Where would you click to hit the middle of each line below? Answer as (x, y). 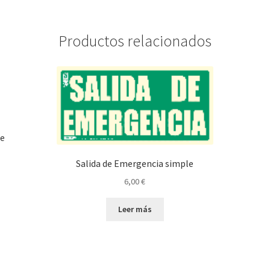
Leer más (135, 209)
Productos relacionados (135, 41)
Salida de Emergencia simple (135, 164)
